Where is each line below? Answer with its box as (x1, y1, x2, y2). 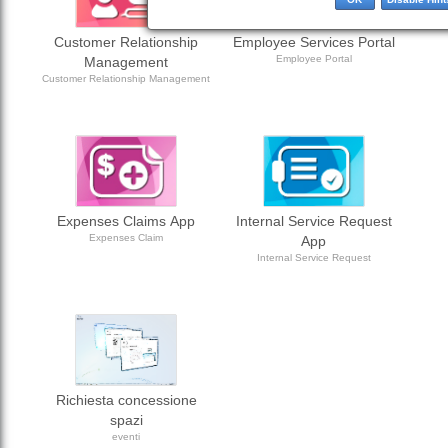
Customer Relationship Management (42, 73, 211, 84)
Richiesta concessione (55, 392, 197, 408)
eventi (112, 431, 141, 442)
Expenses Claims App (57, 213, 196, 229)
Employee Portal (275, 53, 352, 64)
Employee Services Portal (232, 34, 395, 50)
